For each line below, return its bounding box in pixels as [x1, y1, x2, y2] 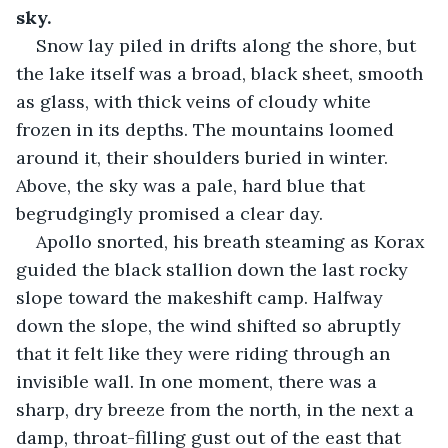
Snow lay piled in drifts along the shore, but [36, 33, 421, 57]
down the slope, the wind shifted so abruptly [16, 313, 406, 337]
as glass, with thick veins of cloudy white [16, 89, 376, 113]
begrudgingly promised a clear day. [16, 201, 323, 225]
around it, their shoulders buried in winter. [16, 145, 393, 169]
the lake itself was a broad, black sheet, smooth [16, 61, 428, 85]
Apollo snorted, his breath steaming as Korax [36, 229, 430, 253]
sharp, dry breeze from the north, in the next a [16, 397, 419, 421]
